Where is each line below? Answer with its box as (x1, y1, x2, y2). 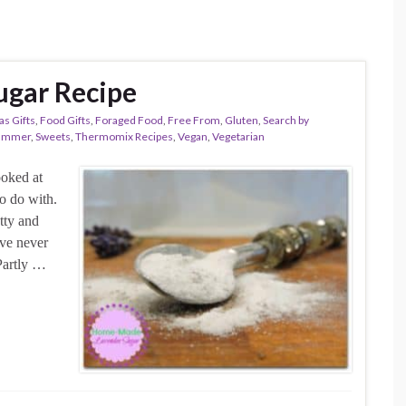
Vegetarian (212, 129, 265, 143)
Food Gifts (40, 112, 91, 127)
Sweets (35, 129, 71, 143)
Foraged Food (95, 112, 163, 127)
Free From (168, 112, 220, 127)
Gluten (225, 112, 258, 127)
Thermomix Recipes (75, 129, 173, 143)
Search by (263, 112, 309, 127)
